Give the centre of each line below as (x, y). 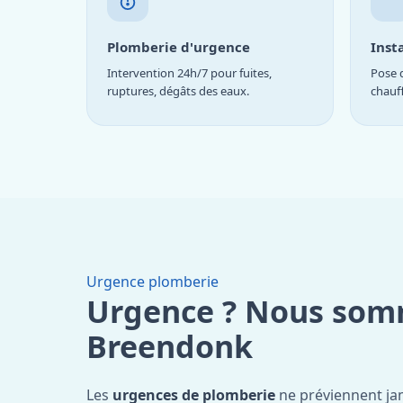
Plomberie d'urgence (179, 46)
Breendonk (170, 346)
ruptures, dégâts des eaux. (178, 90)
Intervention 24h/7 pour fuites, (189, 72)
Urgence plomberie (152, 281)
